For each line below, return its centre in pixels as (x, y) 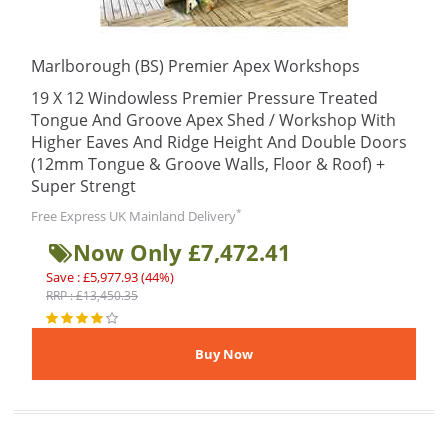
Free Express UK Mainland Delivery (133, 216)
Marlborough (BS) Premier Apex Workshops (195, 66)
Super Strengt (83, 186)
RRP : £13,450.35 (92, 295)
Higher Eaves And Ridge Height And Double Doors (219, 142)
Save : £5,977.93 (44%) (110, 277)
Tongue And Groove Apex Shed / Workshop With (213, 120)
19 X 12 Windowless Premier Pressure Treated (204, 98)
